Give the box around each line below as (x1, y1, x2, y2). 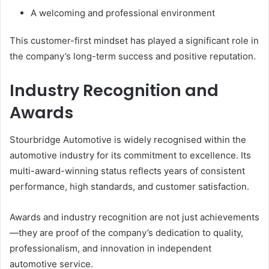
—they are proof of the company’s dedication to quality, (10, 226, 243, 238)
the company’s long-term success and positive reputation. (10, 50, 256, 62)
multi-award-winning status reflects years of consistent (10, 165, 245, 177)
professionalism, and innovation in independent (10, 242, 211, 254)
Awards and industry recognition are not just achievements (10, 211, 259, 223)
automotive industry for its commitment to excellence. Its (10, 149, 251, 161)
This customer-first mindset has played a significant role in (10, 35, 259, 46)
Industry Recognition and (10, 79, 219, 101)
